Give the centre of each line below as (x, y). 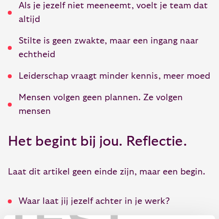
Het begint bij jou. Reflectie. (98, 142)
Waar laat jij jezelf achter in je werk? (94, 201)
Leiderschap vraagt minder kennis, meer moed (114, 76)
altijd (29, 20)
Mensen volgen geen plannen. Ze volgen (101, 98)
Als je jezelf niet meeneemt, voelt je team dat (113, 6)
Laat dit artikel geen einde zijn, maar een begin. (107, 172)
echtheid (37, 55)
